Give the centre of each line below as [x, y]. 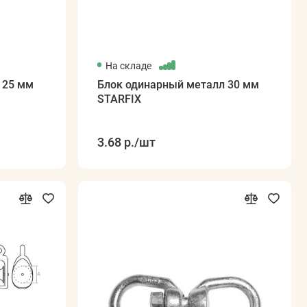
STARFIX [119, 99]
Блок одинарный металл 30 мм [178, 85]
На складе [129, 65]
